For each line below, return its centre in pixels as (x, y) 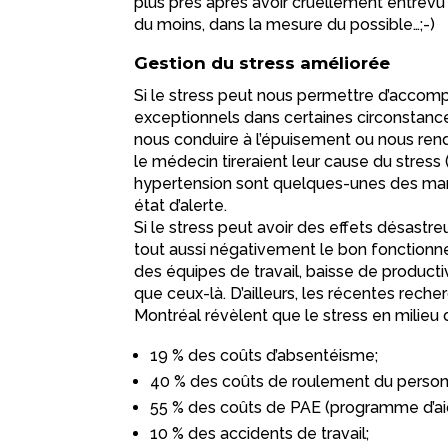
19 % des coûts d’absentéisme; (264, 356)
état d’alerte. (181, 206)
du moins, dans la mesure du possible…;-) (285, 25)
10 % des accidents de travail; (260, 434)
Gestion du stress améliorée (265, 63)
